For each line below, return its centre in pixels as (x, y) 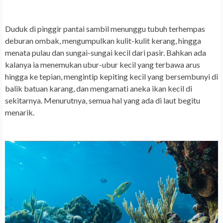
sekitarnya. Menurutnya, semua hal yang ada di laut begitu (103, 101)
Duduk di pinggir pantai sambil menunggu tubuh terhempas (105, 29)
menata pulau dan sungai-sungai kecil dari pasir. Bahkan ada (106, 53)
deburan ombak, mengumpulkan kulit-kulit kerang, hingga (103, 41)
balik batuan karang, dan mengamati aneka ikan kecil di (99, 89)
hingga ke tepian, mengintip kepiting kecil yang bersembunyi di (111, 77)
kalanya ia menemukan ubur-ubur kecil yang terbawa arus (103, 65)
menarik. (20, 112)
